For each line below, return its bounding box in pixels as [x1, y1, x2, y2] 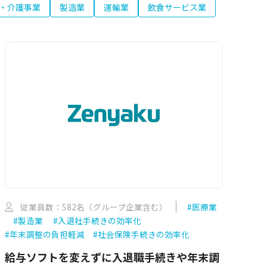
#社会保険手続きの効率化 [92, 228, 190, 241]
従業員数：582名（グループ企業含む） [20, 201, 167, 213]
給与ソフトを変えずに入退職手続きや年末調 [4, 249, 219, 265]
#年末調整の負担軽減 [4, 228, 85, 241]
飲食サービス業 [148, 1, 206, 14]
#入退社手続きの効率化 [52, 215, 141, 227]
